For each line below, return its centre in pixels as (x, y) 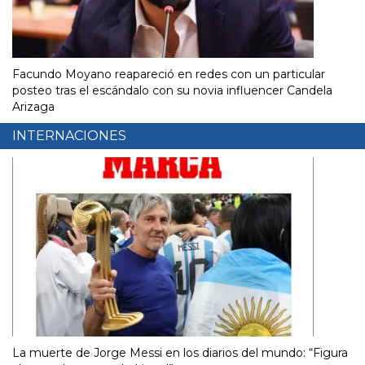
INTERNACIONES (69, 136)
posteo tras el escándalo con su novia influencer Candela (172, 91)
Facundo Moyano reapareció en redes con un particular (169, 75)
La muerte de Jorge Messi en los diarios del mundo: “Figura (180, 353)
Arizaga (33, 107)
